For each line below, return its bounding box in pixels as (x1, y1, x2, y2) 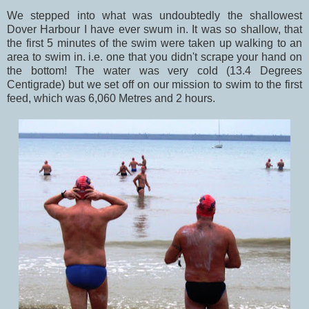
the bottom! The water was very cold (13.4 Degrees (7, 64, 302, 77)
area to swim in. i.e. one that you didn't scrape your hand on (7, 50, 302, 63)
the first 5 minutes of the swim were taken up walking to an (7, 37, 302, 49)
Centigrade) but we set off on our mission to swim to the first (7, 78, 302, 90)
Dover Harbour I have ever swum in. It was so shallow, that (7, 23, 302, 35)
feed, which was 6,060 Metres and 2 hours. (7, 92, 215, 104)
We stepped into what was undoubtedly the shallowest (7, 9, 302, 21)
